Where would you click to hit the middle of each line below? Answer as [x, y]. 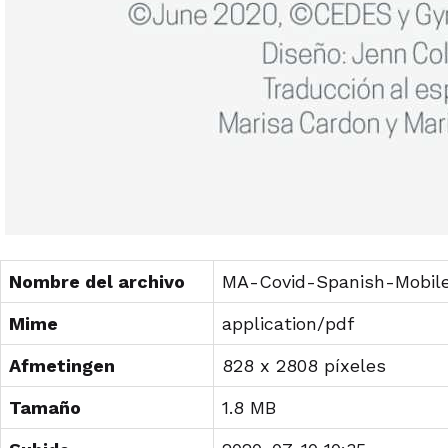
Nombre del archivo [97, 281]
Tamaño [45, 407]
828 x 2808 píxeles [304, 365]
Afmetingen [62, 365]
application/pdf [288, 323]
